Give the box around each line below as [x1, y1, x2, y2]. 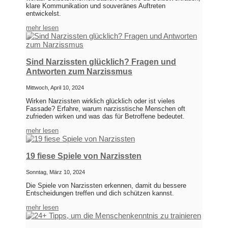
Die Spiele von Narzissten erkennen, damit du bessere [26, 182, 187, 190]
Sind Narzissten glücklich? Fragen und [26, 58, 177, 67]
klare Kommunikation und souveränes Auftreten [26, 2, 166, 10]
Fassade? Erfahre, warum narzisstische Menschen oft [26, 105, 186, 113]
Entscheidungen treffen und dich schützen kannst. [26, 189, 175, 197]
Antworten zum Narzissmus [26, 67, 133, 76]
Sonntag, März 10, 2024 [26, 169, 85, 176]
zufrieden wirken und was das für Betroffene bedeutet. [26, 112, 185, 121]
